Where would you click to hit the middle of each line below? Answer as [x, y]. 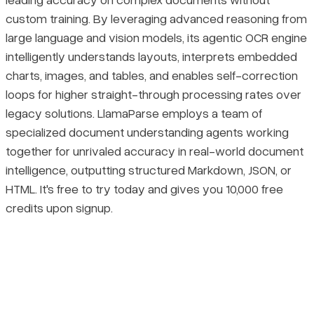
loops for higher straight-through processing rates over [153, 94]
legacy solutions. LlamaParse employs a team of [134, 113]
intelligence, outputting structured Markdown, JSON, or [149, 170]
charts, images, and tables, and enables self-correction [152, 75]
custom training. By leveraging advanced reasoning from [156, 19]
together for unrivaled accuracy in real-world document [155, 151]
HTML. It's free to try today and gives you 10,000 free [144, 189]
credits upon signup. [59, 208]
